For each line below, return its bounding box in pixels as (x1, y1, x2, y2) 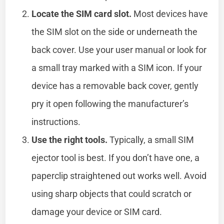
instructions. (31, 116, 81, 127)
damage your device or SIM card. (31, 206, 162, 217)
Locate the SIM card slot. (31, 8, 132, 19)
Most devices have (131, 8, 208, 19)
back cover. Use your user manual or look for (31, 44, 207, 55)
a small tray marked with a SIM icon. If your (31, 62, 202, 73)
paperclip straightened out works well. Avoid (31, 170, 207, 181)
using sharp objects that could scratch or (31, 188, 192, 199)
